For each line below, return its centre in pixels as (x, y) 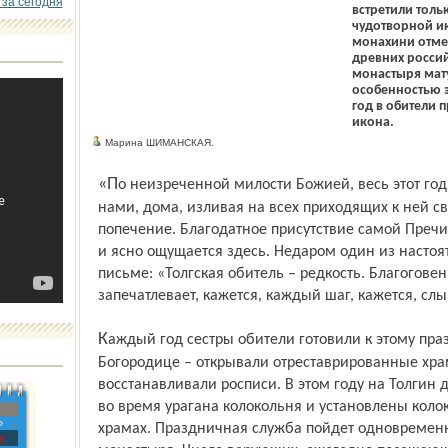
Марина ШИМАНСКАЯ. (157, 142)
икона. (372, 122)
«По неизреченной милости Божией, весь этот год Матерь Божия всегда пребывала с (107, 184)
